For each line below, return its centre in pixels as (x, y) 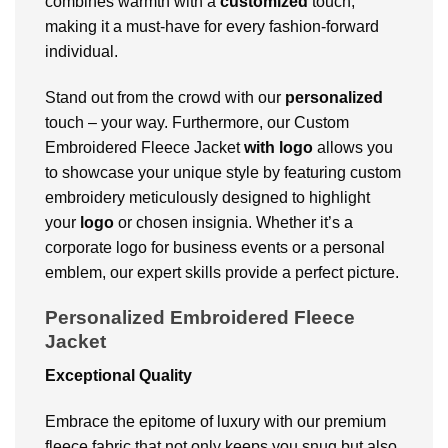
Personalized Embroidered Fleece (200, 317)
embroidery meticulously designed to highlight (207, 198)
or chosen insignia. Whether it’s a (233, 223)
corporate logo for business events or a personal (215, 248)
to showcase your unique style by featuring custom (223, 173)
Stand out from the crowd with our (165, 98)
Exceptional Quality (120, 376)
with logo (278, 148)
